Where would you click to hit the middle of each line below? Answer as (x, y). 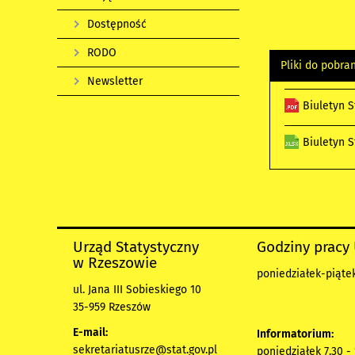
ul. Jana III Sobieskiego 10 (137, 289)
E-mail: (90, 332)
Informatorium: (295, 334)
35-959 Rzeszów (112, 307)
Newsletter (115, 81)
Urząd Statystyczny (136, 246)
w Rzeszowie (115, 262)
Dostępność (117, 24)
